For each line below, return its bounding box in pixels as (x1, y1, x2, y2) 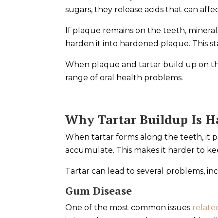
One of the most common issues (65, 202, 193, 212)
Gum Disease (65, 183, 132, 198)
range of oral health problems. (65, 73, 183, 82)
